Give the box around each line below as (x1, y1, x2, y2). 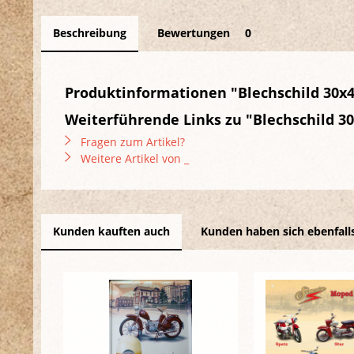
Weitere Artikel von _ (77, 151, 189, 166)
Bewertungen (157, 25, 233, 40)
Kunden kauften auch (53, 224, 170, 239)
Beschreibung (53, 25, 126, 40)
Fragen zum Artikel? (77, 134, 185, 149)
